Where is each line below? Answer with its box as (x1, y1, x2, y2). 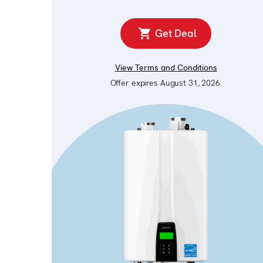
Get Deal (154, 26, 197, 41)
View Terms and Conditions (114, 62, 217, 73)
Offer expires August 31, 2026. (110, 77, 222, 89)
